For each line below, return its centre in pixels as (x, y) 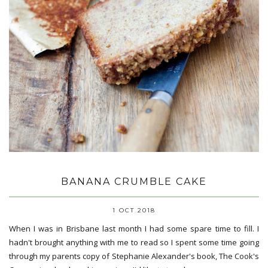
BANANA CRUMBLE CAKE (134, 182)
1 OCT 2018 (134, 210)
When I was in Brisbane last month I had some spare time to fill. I (134, 229)
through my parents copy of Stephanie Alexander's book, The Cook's (134, 256)
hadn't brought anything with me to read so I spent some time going (134, 242)
